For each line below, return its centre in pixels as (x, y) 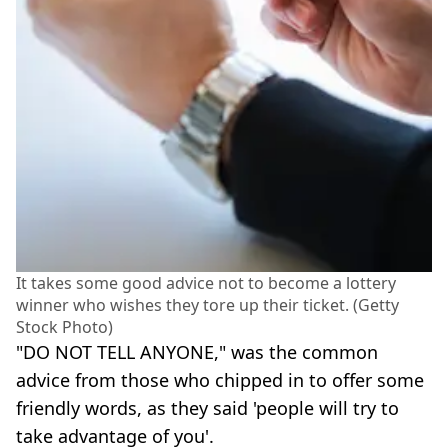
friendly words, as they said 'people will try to (207, 407)
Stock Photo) (64, 326)
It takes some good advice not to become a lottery (206, 282)
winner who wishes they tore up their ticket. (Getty (207, 304)
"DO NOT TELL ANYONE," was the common (197, 351)
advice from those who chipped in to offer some (220, 379)
